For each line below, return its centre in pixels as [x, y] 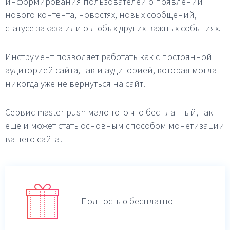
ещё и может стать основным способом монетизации [115, 126]
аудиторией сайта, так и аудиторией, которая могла [111, 70]
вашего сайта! [34, 139]
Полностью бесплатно [127, 201]
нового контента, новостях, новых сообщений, [101, 15]
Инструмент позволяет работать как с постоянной [109, 57]
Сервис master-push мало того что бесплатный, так [109, 112]
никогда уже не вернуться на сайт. [75, 83]
